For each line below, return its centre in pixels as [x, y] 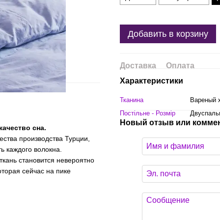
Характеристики [151, 81]
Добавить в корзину [168, 34]
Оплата [180, 66]
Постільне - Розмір [148, 113]
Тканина [132, 100]
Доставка [138, 66]
